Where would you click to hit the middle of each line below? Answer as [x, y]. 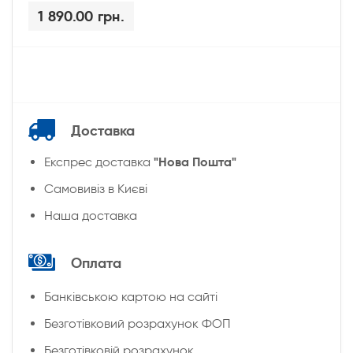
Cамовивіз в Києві [96, 189]
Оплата [96, 262]
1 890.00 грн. [81, 16]
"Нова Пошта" [195, 162]
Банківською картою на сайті [131, 297]
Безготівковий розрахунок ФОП [137, 323]
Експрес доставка [99, 162]
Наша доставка [91, 216]
